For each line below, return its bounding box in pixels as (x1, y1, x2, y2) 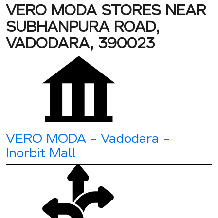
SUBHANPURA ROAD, (6, 18, 160, 36)
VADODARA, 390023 (6, 34, 155, 53)
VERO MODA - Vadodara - (6, 130, 170, 146)
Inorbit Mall (6, 145, 76, 161)
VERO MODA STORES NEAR (6, 1, 206, 19)
